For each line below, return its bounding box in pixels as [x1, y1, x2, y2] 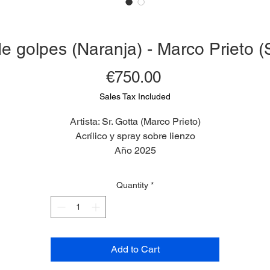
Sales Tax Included [99, 92, 171, 101]
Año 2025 [114, 145, 156, 156]
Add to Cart [110, 243, 160, 255]
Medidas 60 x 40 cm [92, 159, 178, 171]
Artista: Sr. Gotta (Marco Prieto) [69, 116, 201, 127]
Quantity [116, 180, 148, 190]
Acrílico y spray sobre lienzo [75, 130, 195, 142]
